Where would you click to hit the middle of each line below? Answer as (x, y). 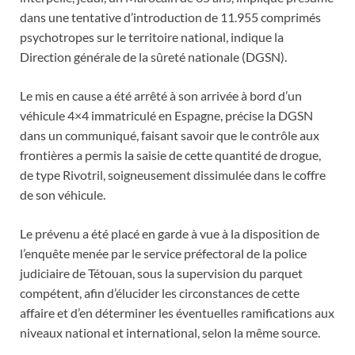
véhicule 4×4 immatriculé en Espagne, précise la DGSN (166, 116)
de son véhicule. (63, 195)
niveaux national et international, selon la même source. (170, 333)
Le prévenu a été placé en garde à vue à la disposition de (170, 234)
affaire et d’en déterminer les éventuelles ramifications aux (177, 313)
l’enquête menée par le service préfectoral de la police (163, 254)
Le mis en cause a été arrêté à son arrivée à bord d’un (161, 96)
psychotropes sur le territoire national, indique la (152, 37)
